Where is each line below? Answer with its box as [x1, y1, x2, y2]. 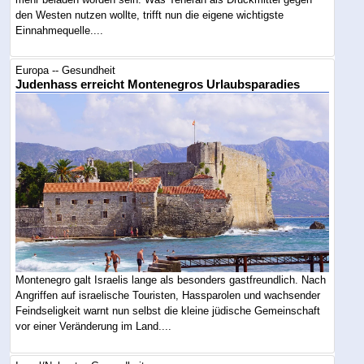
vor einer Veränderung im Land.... [15, 320, 172, 333]
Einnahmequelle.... [15, 24, 104, 37]
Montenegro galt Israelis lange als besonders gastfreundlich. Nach [15, 274, 327, 287]
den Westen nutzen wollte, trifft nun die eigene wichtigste [15, 8, 284, 21]
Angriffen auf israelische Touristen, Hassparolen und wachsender [15, 289, 321, 302]
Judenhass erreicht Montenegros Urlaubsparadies [15, 78, 301, 92]
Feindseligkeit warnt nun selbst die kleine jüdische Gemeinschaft [15, 305, 321, 318]
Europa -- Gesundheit [15, 64, 116, 77]
